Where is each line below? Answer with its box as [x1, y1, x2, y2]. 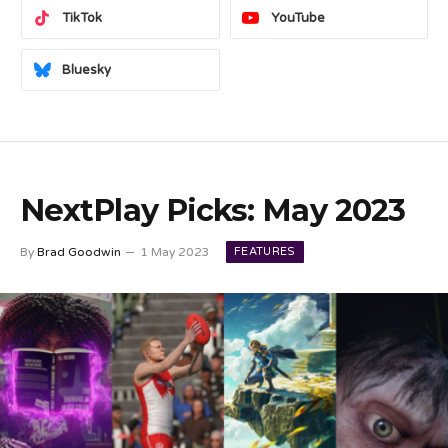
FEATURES [234, 245, 296, 259]
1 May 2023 [140, 245, 210, 260]
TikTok [62, 10, 102, 27]
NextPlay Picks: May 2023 [20, 192, 406, 230]
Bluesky [62, 62, 111, 79]
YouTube [270, 10, 325, 27]
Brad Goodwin [37, 245, 121, 260]
